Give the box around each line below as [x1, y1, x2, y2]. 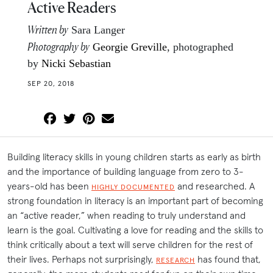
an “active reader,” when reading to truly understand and [7, 208, 246, 221]
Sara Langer [68, 24, 125, 37]
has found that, [195, 252, 261, 265]
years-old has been [7, 179, 91, 192]
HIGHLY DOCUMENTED [91, 182, 175, 191]
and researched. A [175, 179, 255, 192]
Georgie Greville [93, 41, 167, 54]
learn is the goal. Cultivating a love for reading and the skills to [7, 223, 263, 236]
